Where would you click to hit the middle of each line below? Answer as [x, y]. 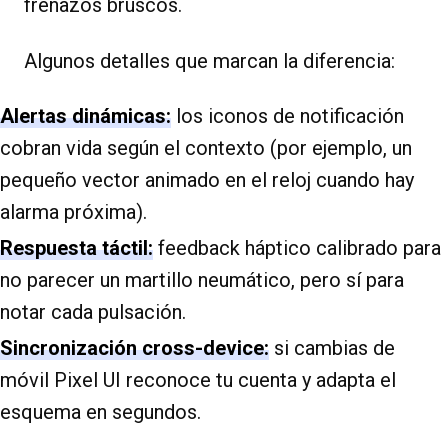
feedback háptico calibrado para [297, 248]
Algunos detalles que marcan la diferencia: [209, 61]
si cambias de [332, 348]
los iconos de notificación [287, 116]
